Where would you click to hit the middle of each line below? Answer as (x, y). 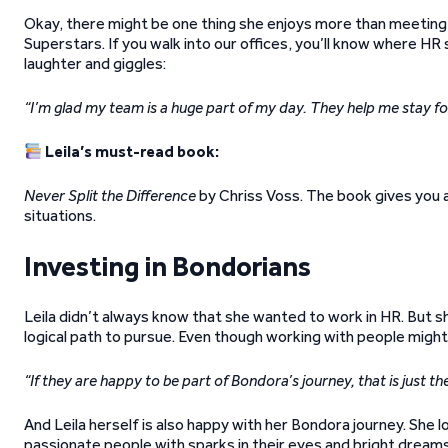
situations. (60, 215)
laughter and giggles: (95, 63)
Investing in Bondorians (167, 266)
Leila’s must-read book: (132, 151)
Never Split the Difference (110, 195)
